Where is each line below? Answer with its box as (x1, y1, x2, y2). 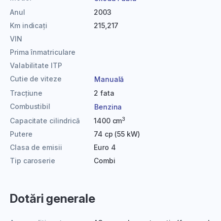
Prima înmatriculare (10, 48, 76, 56)
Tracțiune (10, 89, 43, 97)
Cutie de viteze (10, 74, 62, 83)
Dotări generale (10, 191, 95, 206)
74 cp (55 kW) (94, 130, 140, 138)
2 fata (94, 89, 114, 97)
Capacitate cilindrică (10, 116, 80, 125)
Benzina (94, 103, 122, 111)
